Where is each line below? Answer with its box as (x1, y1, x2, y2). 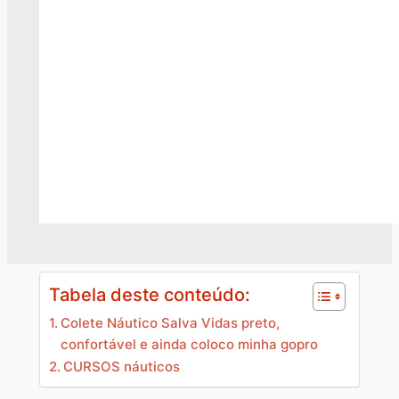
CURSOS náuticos (62, 358, 180, 376)
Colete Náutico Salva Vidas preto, (60, 314, 280, 332)
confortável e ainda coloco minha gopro (60, 336, 318, 354)
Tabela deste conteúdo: (48, 283, 250, 306)
